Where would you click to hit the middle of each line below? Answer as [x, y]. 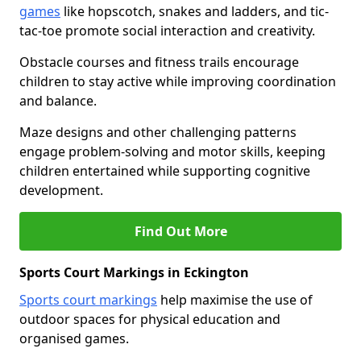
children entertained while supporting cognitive [165, 171]
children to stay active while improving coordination [178, 81]
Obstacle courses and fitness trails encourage [159, 62]
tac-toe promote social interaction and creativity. [167, 31]
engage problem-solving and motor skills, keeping [172, 151]
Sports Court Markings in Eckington [134, 272]
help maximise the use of [235, 300]
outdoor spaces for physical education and [150, 319]
